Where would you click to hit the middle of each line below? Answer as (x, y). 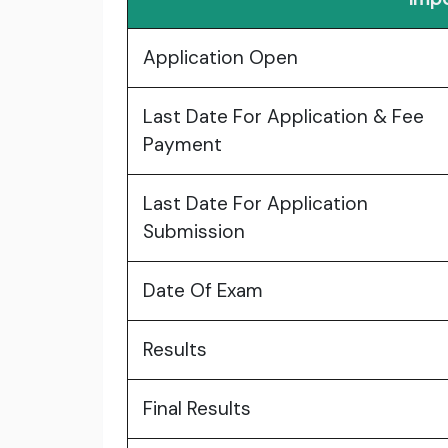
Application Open (220, 58)
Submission (194, 232)
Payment (182, 145)
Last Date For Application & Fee (283, 117)
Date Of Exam (203, 291)
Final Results (197, 409)
